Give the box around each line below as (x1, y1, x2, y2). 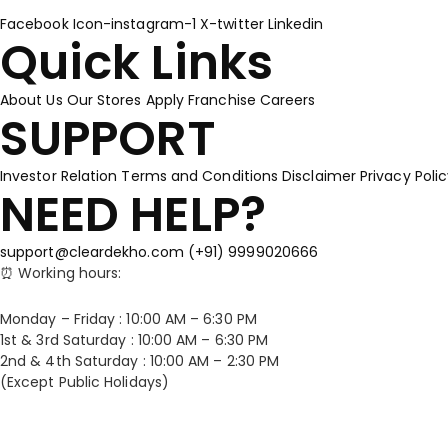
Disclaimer (282, 166, 356, 186)
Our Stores (66, 90, 142, 110)
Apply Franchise (145, 90, 256, 110)
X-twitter (200, 14, 264, 34)
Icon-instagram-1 (72, 14, 197, 34)
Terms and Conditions (121, 166, 279, 186)
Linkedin (267, 14, 324, 34)
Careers (259, 90, 316, 110)
